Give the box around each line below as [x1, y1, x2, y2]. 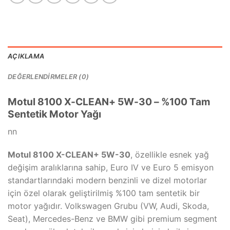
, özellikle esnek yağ [130, 149, 209, 160]
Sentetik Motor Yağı [8, 108, 101, 121]
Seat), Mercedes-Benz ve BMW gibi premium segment [8, 214, 217, 224]
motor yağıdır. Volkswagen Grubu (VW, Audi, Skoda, [8, 201, 209, 212]
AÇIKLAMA [8, 52, 45, 61]
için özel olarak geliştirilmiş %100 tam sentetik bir [8, 188, 200, 199]
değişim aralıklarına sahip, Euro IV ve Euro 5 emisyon [8, 162, 214, 173]
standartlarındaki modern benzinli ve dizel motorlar [8, 175, 207, 186]
